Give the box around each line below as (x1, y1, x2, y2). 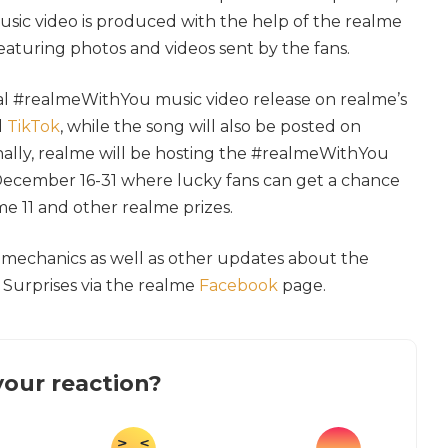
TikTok (7, 117, 60, 137)
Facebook (199, 276, 278, 296)
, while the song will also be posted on (60, 117, 361, 137)
